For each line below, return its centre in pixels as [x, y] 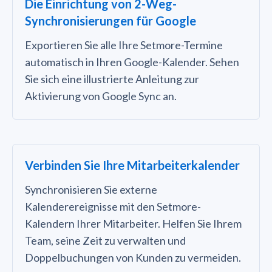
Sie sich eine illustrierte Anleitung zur [112, 79]
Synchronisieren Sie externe [91, 190]
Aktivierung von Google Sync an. [101, 96]
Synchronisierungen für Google [110, 21]
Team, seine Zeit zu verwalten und [105, 241]
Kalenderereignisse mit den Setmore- [113, 207]
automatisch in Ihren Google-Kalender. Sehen [132, 62]
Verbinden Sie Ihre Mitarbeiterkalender [132, 165]
